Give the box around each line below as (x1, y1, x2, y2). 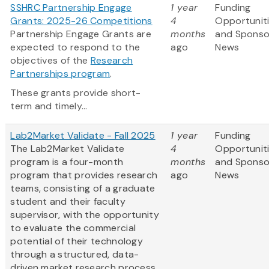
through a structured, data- (10, 248, 139, 261)
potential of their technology (10, 235, 144, 248)
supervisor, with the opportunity (10, 208, 159, 222)
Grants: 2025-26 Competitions (10, 14, 153, 28)
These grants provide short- (10, 86, 141, 100)
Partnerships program (10, 67, 110, 80)
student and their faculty (10, 195, 125, 208)
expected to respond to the (10, 41, 141, 54)
